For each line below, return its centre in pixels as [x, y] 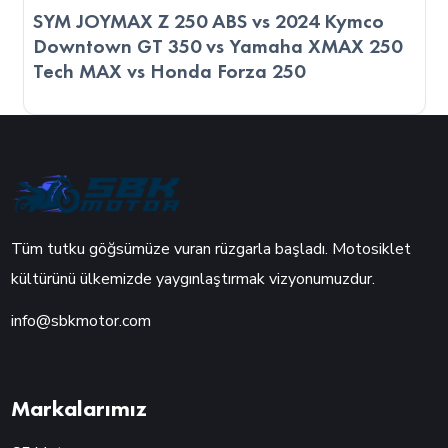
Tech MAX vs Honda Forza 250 [169, 70]
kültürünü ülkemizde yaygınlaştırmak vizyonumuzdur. [193, 278]
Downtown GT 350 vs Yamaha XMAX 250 [218, 45]
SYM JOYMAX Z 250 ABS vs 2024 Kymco [209, 20]
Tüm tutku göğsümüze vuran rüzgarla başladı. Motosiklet [211, 248]
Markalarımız [79, 409]
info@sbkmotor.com [81, 321]
